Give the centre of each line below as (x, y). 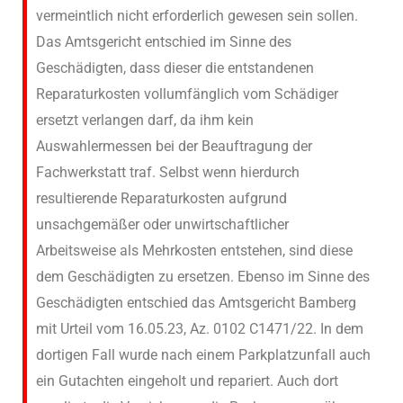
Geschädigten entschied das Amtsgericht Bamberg (196, 302)
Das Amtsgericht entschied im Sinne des (164, 41)
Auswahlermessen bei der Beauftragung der (174, 146)
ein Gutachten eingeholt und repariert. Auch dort (187, 381)
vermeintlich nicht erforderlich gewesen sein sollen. (197, 15)
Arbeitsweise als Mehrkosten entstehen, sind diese (194, 250)
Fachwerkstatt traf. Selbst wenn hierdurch (168, 172)
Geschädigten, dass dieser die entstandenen (175, 67)
